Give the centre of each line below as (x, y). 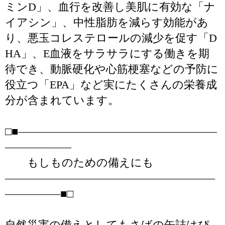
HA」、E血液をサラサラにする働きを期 (107, 53)
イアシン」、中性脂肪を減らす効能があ (107, 22)
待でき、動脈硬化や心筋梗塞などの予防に (112, 69)
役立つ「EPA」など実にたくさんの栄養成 (111, 85)
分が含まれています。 (62, 100)
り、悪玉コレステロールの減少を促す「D (111, 38)
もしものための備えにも (79, 162)
